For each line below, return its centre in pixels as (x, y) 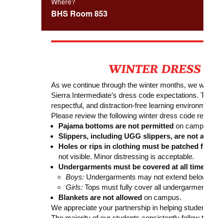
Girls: (74, 187)
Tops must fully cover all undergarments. (148, 187)
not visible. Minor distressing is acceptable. (126, 156)
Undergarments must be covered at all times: (134, 166)
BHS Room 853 (79, 13)
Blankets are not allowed (100, 197)
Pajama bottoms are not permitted (116, 126)
